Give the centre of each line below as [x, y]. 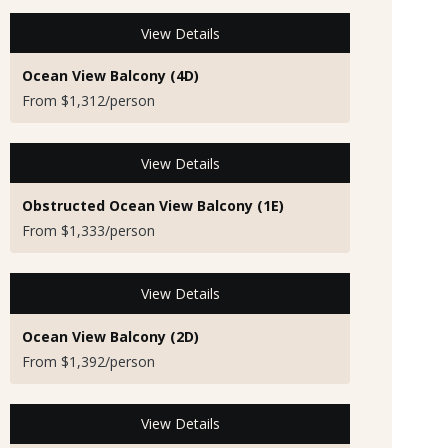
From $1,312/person [88, 101]
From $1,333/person [88, 231]
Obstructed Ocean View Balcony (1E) [153, 206]
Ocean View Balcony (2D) [110, 336]
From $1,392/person [88, 361]
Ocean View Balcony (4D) [110, 76]
